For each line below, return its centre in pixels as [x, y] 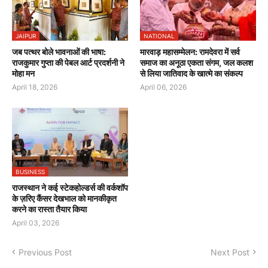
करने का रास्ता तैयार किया [49, 209]
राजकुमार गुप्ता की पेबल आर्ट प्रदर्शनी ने [68, 62]
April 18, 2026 [35, 87]
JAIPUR [26, 36]
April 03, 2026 [36, 223]
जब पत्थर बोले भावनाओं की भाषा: [59, 51]
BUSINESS [30, 171]
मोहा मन [23, 73]
